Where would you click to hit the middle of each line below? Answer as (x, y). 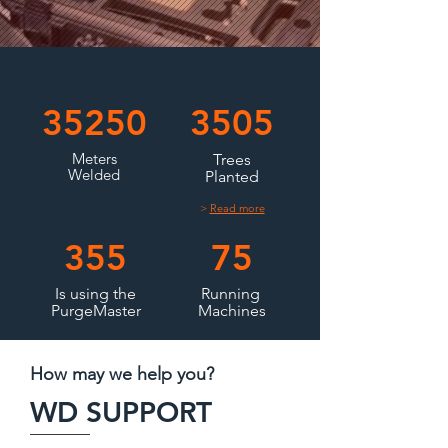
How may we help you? (122, 374)
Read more (237, 208)
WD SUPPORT (121, 412)
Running (232, 293)
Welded (94, 174)
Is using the (95, 293)
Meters (94, 158)
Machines (232, 310)
